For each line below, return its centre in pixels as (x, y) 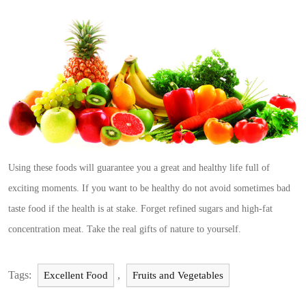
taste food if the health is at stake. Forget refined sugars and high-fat (140, 208)
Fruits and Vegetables (178, 275)
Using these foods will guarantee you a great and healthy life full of (139, 167)
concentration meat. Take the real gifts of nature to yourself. (125, 229)
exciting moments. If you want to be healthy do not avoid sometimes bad (149, 188)
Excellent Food (76, 275)
